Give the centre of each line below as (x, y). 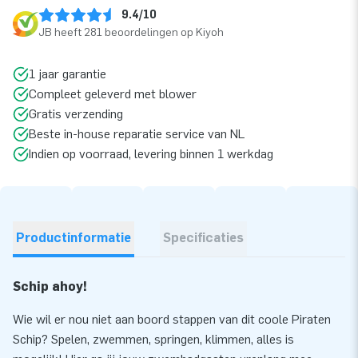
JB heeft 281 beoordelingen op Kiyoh (131, 33)
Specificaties (203, 238)
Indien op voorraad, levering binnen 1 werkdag (151, 154)
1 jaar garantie (68, 74)
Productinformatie (74, 238)
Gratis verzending (76, 114)
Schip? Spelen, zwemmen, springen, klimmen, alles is (153, 340)
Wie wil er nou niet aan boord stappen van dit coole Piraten (172, 320)
